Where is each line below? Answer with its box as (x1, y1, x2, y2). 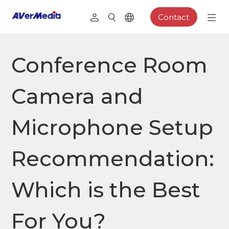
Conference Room (11, 52, 208, 78)
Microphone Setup (11, 114, 214, 140)
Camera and (11, 83, 144, 109)
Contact (158, 12, 190, 22)
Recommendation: (11, 146, 215, 171)
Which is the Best (11, 177, 201, 202)
